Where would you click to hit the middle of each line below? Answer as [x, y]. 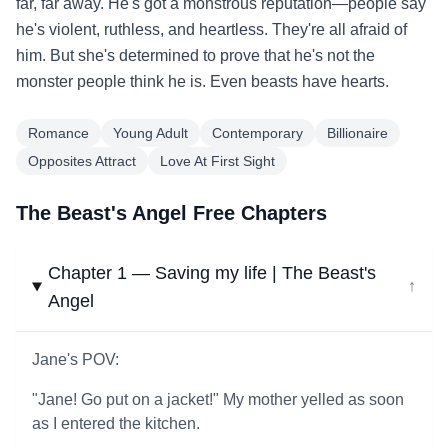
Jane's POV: [75, 359]
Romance [58, 133]
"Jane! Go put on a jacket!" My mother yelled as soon [218, 399]
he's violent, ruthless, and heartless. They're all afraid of [211, 29]
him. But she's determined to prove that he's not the [195, 55]
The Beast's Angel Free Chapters [171, 213]
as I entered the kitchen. [116, 423]
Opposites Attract [82, 161]
